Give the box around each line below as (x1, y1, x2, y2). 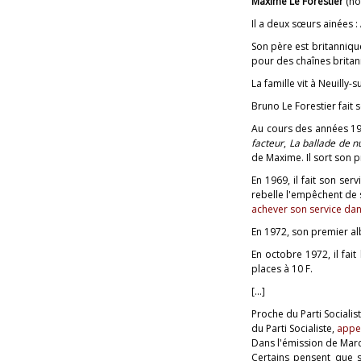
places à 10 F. (251, 261, 313, 276)
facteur (251, 135, 284, 150)
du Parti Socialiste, (251, 321, 337, 335)
